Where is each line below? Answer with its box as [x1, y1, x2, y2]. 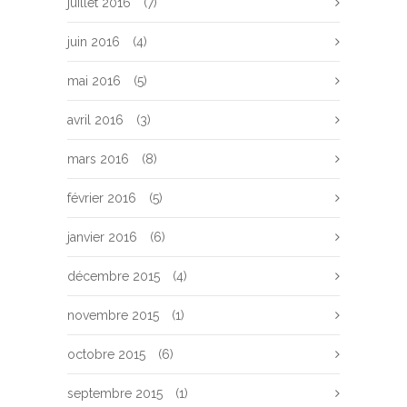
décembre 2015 [67, 269, 160, 283]
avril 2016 [67, 113, 124, 127]
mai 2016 [67, 74, 121, 88]
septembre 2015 [67, 386, 163, 401]
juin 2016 [67, 35, 120, 49]
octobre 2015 [67, 347, 145, 362]
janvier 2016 [67, 230, 137, 244]
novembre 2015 [67, 308, 159, 323]
